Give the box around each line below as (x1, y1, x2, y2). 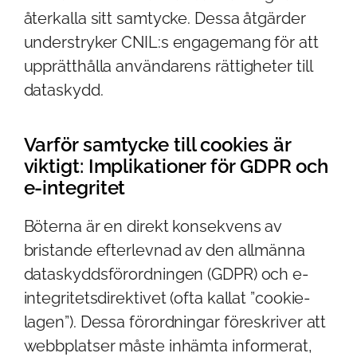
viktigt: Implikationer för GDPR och (23, 154, 329, 178)
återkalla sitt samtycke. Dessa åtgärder (23, 8, 306, 28)
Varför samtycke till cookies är (23, 132, 291, 156)
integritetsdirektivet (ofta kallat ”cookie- (23, 288, 311, 308)
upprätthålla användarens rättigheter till (23, 56, 312, 76)
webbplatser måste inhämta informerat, (23, 335, 312, 355)
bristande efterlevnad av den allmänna (23, 240, 305, 260)
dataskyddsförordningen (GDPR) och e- (23, 264, 308, 284)
